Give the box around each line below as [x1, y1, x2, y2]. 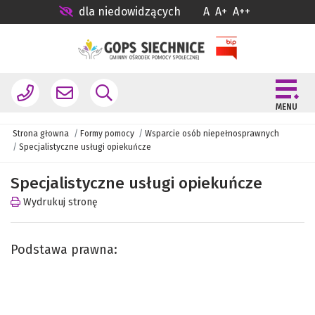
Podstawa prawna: [11, 241, 117, 257]
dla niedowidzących [79, 5, 181, 18]
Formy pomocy [79, 128, 134, 139]
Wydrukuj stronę [20, 195, 98, 208]
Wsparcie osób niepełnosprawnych [145, 128, 280, 139]
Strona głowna [13, 128, 70, 139]
